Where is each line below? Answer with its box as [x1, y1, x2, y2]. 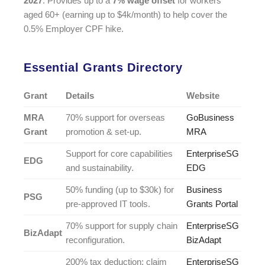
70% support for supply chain [66, 220, 177, 231]
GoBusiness [186, 112, 234, 122]
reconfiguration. [66, 234, 125, 245]
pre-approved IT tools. [66, 198, 150, 209]
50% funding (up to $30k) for [66, 184, 174, 195]
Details [66, 90, 94, 101]
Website [186, 90, 219, 101]
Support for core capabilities [66, 148, 173, 159]
